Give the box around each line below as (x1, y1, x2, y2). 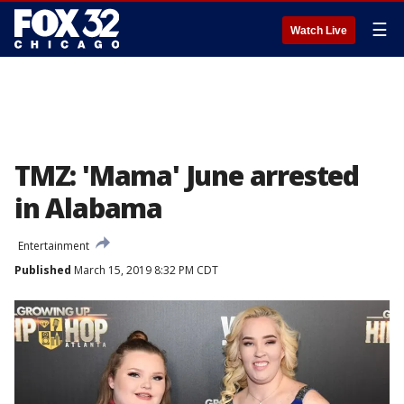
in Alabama (14, 189, 162, 226)
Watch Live (290, 24, 347, 37)
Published (14, 262, 71, 278)
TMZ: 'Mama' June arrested (14, 157, 359, 194)
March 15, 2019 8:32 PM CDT (71, 262, 218, 278)
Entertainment (18, 238, 89, 253)
